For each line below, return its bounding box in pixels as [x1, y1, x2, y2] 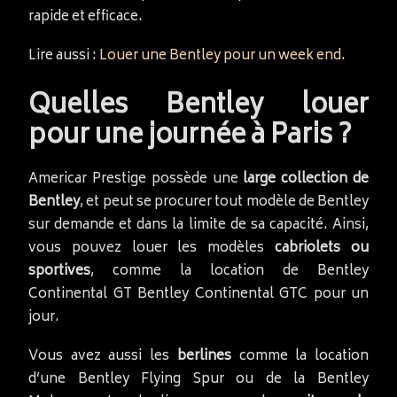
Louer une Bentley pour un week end [99, 43, 341, 68]
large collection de [243, 167, 370, 191]
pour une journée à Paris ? [28, 113, 352, 160]
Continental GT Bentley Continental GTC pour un [28, 282, 369, 307]
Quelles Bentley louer [28, 83, 369, 129]
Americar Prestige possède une [28, 167, 244, 191]
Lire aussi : [28, 43, 99, 68]
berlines [176, 344, 231, 369]
